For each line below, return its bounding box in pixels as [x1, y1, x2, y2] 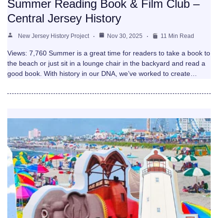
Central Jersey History [7, 12, 121, 25]
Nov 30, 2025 [107, 33, 143, 40]
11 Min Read [161, 33, 194, 40]
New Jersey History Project [18, 33, 89, 40]
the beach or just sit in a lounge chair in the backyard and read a [7, 59, 205, 68]
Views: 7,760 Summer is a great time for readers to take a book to [7, 49, 210, 57]
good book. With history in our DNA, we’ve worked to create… [7, 70, 197, 78]
